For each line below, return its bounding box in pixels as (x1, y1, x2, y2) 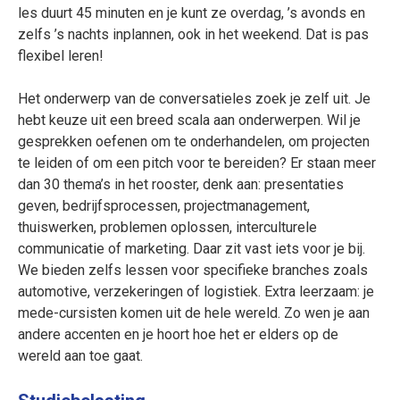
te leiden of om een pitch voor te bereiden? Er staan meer (18, 154, 376, 171)
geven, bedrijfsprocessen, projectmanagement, (18, 196, 310, 214)
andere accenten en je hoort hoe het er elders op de (18, 325, 338, 343)
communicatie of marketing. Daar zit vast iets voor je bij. (18, 239, 365, 257)
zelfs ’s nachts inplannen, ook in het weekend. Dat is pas (18, 25, 369, 43)
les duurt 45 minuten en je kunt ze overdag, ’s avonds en (18, 4, 365, 21)
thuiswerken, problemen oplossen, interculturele (18, 218, 317, 236)
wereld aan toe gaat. (18, 346, 143, 364)
